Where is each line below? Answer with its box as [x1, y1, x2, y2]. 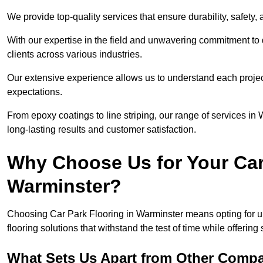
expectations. [7, 87, 65, 97]
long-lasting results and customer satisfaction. [7, 124, 196, 135]
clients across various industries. [7, 49, 144, 60]
